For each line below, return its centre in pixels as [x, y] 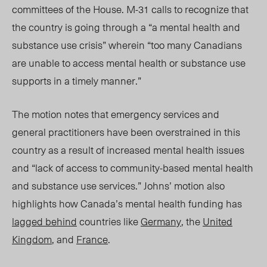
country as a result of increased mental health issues [128, 150]
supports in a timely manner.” [78, 81]
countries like [109, 221]
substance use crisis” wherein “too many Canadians [127, 45]
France [92, 239]
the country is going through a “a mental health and [126, 27]
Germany [161, 221]
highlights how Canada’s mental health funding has [127, 204]
